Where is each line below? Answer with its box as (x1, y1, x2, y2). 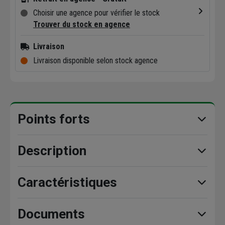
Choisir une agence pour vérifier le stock (33, 8, 160, 18)
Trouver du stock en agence (33, 19, 130, 29)
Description (18, 143, 86, 158)
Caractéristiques (18, 174, 117, 190)
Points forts (18, 111, 90, 127)
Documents (18, 206, 85, 221)
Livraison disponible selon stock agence (33, 55, 158, 65)
